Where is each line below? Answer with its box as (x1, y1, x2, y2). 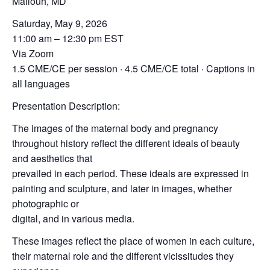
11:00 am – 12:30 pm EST (12, 31, 124, 45)
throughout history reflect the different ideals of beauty (12, 136, 240, 150)
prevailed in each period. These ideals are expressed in (12, 166, 249, 180)
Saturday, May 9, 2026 (12, 16, 107, 30)
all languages (12, 77, 70, 90)
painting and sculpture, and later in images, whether (12, 181, 232, 195)
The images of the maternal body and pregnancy (12, 121, 218, 135)
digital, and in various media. (12, 212, 134, 225)
